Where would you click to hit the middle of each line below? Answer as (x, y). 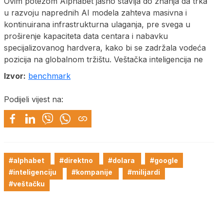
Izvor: (15, 76)
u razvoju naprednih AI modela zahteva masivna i (95, 12)
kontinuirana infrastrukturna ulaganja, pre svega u (97, 24)
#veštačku (27, 183)
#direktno (77, 160)
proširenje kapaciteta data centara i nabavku (86, 36)
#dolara (122, 160)
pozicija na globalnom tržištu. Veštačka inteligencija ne (103, 59)
